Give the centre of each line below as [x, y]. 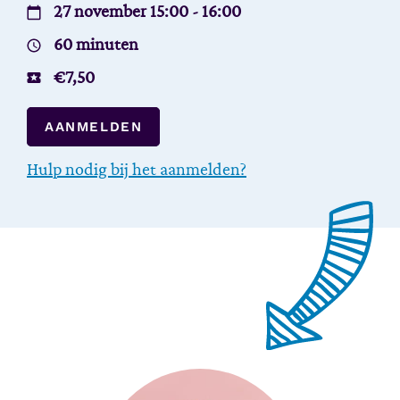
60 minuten [96, 45]
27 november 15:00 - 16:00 [147, 12]
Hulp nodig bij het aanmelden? [137, 170]
